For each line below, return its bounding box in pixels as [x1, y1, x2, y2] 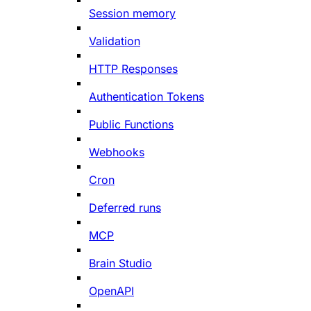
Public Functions [89, 117, 174, 131]
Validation [89, 33, 140, 48]
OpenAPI [89, 283, 134, 298]
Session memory [89, 6, 176, 20]
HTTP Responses [89, 61, 178, 76]
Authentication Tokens [89, 89, 204, 103]
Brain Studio [89, 255, 152, 270]
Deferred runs [89, 200, 161, 215]
